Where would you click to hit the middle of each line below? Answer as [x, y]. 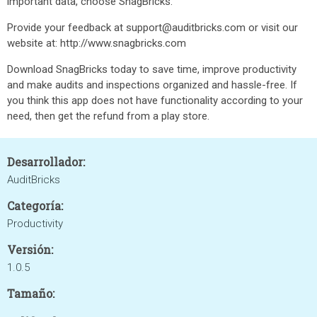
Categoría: [35, 206]
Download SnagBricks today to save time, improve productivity [152, 69]
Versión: [30, 249]
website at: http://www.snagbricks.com [97, 43]
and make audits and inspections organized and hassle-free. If [152, 85]
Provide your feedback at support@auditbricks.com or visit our [152, 28]
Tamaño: [31, 293]
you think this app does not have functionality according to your [155, 100]
